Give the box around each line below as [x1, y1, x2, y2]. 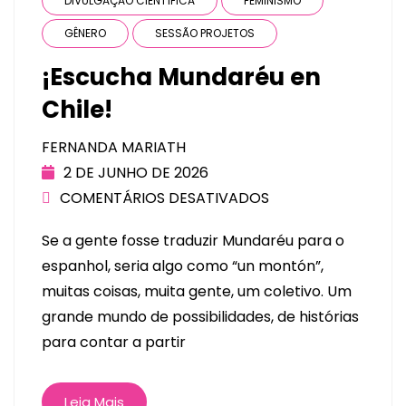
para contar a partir [42, 332, 186, 353]
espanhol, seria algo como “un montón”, [42, 256, 324, 276]
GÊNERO [64, 24, 106, 41]
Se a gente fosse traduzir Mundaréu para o [42, 230, 344, 251]
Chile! [42, 92, 112, 126]
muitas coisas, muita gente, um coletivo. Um [42, 281, 352, 302]
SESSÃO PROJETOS [155, 24, 255, 41]
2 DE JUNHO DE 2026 [63, 161, 208, 183]
